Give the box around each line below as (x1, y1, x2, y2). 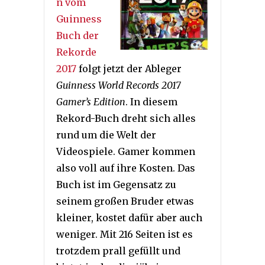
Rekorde (56, 46, 96, 59)
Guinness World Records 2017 (56, 79, 181, 92)
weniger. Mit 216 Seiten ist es (56, 228, 193, 241)
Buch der (56, 30, 99, 42)
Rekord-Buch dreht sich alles (56, 112, 196, 125)
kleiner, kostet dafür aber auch (56, 212, 202, 224)
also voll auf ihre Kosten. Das (56, 162, 195, 174)
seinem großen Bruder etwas (56, 195, 194, 208)
